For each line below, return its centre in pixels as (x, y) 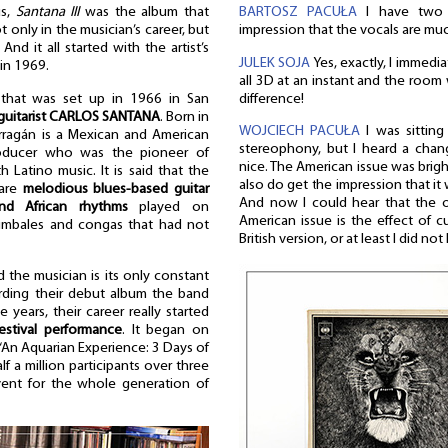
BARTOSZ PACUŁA (298, 12)
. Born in (184, 117)
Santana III (47, 13)
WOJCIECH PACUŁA (300, 132)
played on (168, 207)
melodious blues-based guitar (115, 189)
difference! (271, 99)
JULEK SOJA (275, 63)
